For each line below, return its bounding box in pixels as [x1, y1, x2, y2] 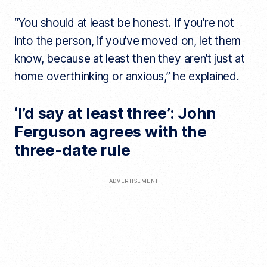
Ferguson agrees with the [14, 122, 207, 141]
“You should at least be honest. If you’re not [14, 15, 235, 30]
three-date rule [14, 140, 131, 159]
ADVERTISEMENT [108, 177, 159, 184]
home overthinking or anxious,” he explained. [14, 69, 240, 83]
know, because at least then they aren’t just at [14, 51, 245, 66]
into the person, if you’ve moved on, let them [14, 33, 241, 48]
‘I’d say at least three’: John [14, 103, 217, 122]
